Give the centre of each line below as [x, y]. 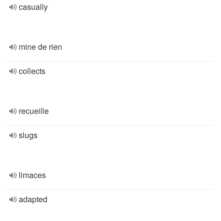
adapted [33, 199]
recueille [34, 111]
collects [32, 71]
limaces [32, 175]
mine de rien [40, 47]
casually [33, 7]
